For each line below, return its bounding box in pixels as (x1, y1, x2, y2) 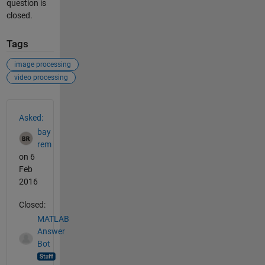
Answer (37, 227, 65, 237)
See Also (5, 98, 54, 113)
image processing (14, 60, 71, 69)
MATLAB (37, 214, 69, 224)
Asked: (18, 112, 43, 122)
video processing (14, 73, 68, 82)
